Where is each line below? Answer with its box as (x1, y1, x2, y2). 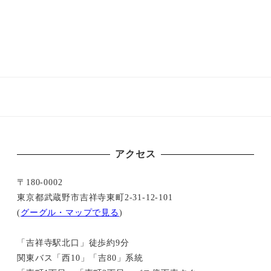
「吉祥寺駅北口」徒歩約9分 (17, 237, 129, 247)
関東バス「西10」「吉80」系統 (17, 252, 144, 263)
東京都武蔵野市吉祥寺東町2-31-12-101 (17, 192, 173, 202)
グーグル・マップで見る (21, 207, 119, 217)
